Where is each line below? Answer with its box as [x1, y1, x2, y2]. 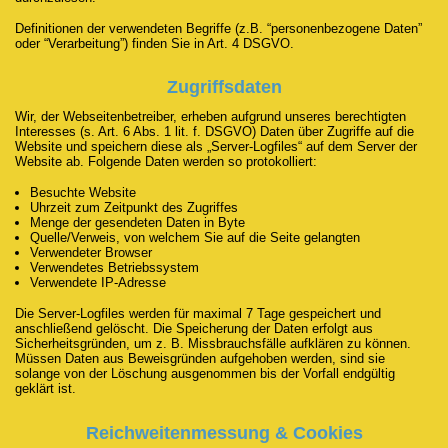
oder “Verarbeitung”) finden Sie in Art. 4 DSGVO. [15, 35, 294, 51]
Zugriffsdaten [166, 77, 282, 98]
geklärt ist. [15, 381, 76, 397]
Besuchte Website [30, 185, 136, 201]
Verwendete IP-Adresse [30, 275, 166, 291]
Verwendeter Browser [30, 245, 152, 261]
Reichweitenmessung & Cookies [85, 422, 363, 443]
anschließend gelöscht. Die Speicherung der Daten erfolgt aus [15, 321, 373, 337]
